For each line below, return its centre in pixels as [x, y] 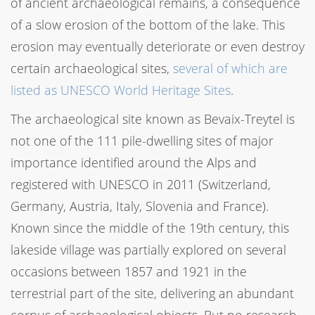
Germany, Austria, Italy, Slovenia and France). [140, 206]
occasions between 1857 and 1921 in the [129, 271]
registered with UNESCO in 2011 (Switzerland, [141, 184]
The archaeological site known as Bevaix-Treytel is [153, 118]
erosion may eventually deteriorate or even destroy [157, 46]
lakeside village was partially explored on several [148, 249]
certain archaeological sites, [92, 68]
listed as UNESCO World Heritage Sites [121, 90]
